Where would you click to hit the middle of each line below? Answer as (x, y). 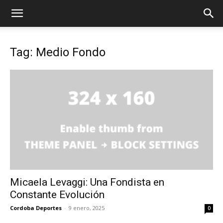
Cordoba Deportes (36, 208)
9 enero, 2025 (87, 208)
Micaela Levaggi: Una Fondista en (87, 182)
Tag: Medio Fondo (58, 52)
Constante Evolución (57, 195)
